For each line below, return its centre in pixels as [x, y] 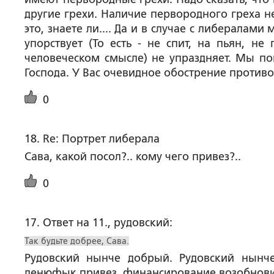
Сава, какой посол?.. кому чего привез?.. [133, 157]
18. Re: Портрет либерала [92, 139]
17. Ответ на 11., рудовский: [98, 223]
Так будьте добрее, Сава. [77, 241]
